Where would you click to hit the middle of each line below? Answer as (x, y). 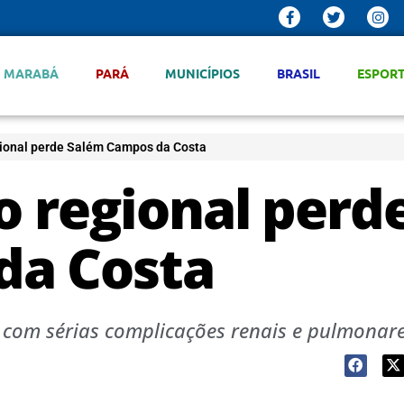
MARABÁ (31, 73)
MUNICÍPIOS (203, 73)
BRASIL (299, 73)
